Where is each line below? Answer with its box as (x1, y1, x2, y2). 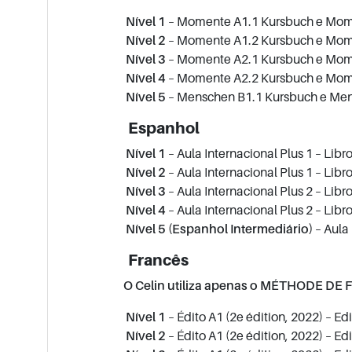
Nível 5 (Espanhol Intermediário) (119, 221, 313, 237)
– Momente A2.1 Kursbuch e (166, 51, 326, 68)
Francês (119, 251, 189, 270)
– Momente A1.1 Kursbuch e (166, 13, 326, 30)
